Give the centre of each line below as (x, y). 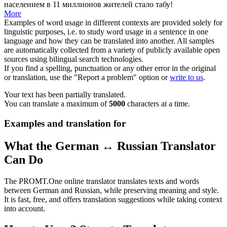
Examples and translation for (65, 123)
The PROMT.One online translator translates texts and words (102, 181)
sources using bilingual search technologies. (74, 59)
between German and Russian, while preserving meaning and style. (111, 190)
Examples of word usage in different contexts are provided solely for (113, 23)
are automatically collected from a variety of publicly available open (112, 50)
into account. (25, 208)
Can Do (24, 159)
